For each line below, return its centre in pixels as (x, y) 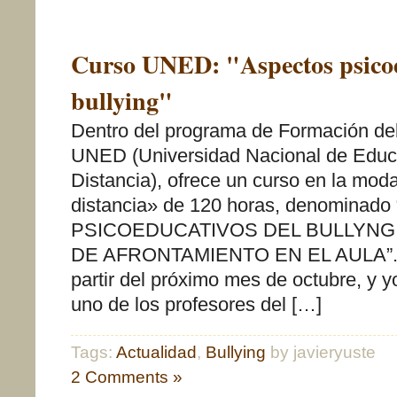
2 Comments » (127, 377)
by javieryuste (321, 352)
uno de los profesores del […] (196, 304)
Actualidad (156, 352)
